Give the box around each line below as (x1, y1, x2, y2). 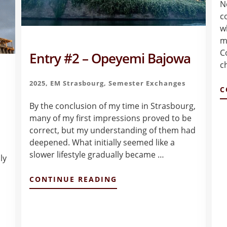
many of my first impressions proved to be (29, 112, 192, 124)
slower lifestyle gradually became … (29, 149, 164, 161)
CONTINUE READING (29, 174, 117, 184)
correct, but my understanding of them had (29, 125, 196, 136)
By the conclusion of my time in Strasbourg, (29, 100, 196, 112)
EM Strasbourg (50, 79, 104, 88)
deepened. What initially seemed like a (29, 137, 175, 148)
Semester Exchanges (108, 79, 185, 88)
